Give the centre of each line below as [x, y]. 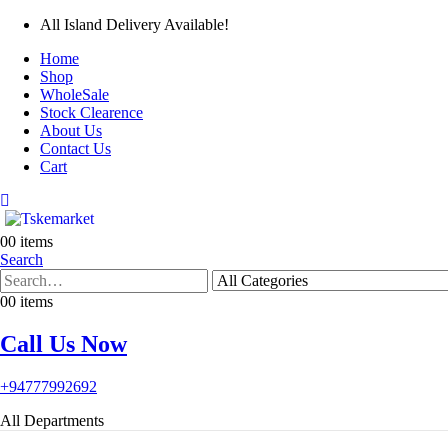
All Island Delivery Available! [134, 24]
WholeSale [74, 94]
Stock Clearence [91, 112]
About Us [71, 130]
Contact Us [75, 148]
